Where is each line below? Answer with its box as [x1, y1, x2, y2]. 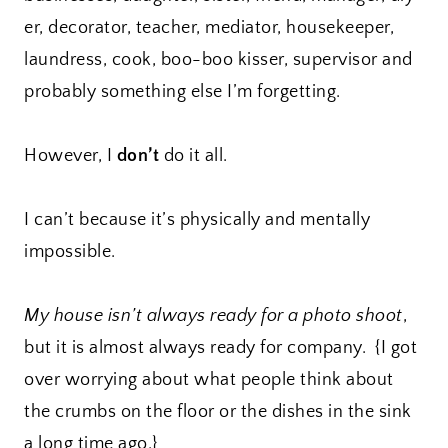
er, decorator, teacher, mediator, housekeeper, [24, 18, 394, 39]
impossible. [24, 242, 116, 263]
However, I [24, 146, 117, 167]
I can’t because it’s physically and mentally [24, 210, 370, 231]
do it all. [159, 146, 228, 167]
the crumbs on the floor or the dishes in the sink [24, 402, 412, 423]
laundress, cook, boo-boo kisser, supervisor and [24, 50, 413, 71]
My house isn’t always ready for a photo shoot [24, 306, 403, 327]
